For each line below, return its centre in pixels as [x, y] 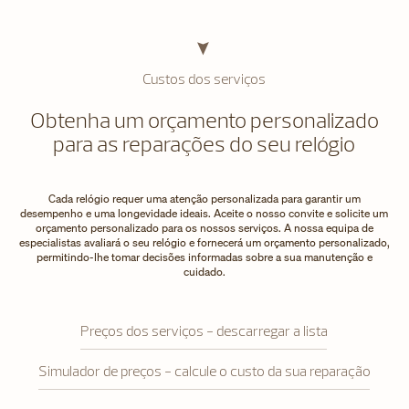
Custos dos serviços [204, 78]
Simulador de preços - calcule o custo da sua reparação [204, 370]
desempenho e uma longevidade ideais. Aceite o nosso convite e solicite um [204, 213]
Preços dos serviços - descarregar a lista [204, 330]
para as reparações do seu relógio [204, 143]
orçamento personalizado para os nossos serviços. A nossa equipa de [204, 227]
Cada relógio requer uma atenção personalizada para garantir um [204, 198]
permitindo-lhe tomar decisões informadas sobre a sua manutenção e [204, 257]
